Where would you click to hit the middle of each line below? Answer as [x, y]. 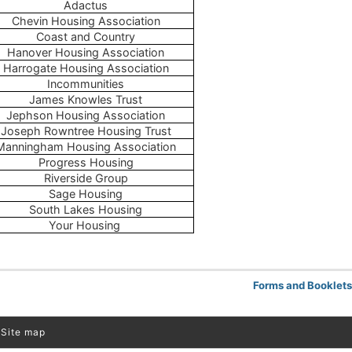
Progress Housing [86, 162]
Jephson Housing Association [86, 115]
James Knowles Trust [86, 99]
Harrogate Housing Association [86, 68]
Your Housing [86, 225]
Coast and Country [86, 36]
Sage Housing [86, 193]
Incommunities [86, 83]
